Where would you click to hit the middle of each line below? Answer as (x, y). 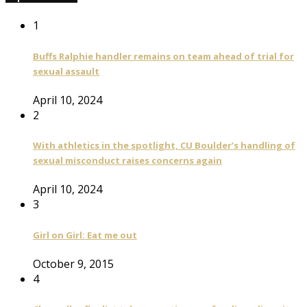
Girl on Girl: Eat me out (85, 235)
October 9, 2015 (73, 263)
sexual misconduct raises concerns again (127, 161)
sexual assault (66, 71)
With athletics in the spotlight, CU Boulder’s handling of (164, 146)
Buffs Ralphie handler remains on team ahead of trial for (163, 56)
